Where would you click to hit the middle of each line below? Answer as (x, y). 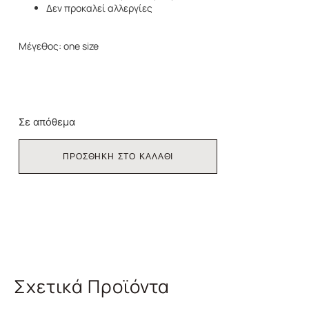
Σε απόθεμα (47, 122)
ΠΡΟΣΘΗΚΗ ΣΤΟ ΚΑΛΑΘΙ (118, 157)
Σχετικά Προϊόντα (92, 286)
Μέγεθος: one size (58, 46)
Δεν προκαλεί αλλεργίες (99, 8)
